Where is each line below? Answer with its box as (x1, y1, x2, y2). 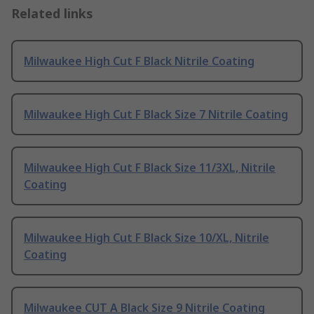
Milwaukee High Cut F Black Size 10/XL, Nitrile (24, 230, 269, 246)
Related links (11, 5, 93, 22)
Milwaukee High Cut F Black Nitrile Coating (24, 53, 254, 69)
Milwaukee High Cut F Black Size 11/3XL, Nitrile (24, 160, 275, 176)
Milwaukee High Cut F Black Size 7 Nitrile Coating (24, 107, 288, 123)
